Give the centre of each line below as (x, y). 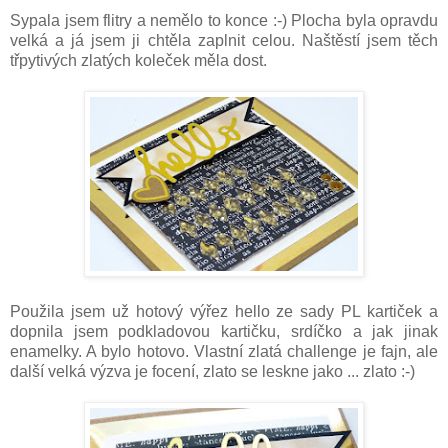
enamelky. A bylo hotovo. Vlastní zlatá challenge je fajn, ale (224, 352)
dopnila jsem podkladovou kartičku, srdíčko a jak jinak (224, 332)
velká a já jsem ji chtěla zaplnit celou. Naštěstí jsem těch (224, 41)
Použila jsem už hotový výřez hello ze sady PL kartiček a (224, 312)
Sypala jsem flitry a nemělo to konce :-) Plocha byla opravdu (224, 21)
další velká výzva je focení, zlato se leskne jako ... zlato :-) (212, 372)
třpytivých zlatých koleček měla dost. (138, 61)
